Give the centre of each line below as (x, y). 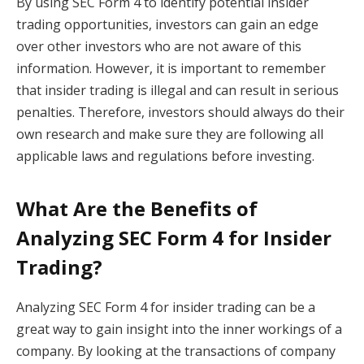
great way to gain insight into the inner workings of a (179, 329)
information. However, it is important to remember (171, 69)
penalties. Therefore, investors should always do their (180, 113)
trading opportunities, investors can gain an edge (167, 25)
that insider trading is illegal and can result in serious (178, 91)
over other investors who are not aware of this (159, 47)
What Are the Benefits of (137, 208)
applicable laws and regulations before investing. (165, 156)
